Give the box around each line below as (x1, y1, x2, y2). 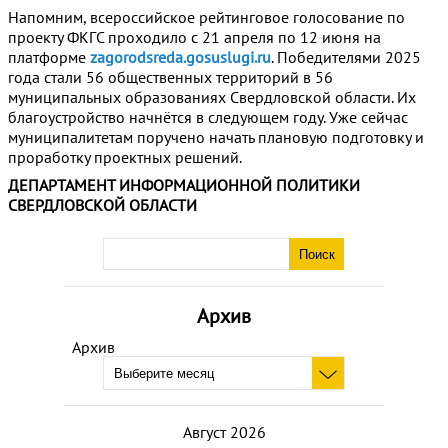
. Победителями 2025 (271, 47, 421, 68)
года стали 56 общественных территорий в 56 (8, 67, 333, 88)
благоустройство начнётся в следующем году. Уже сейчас (8, 107, 408, 128)
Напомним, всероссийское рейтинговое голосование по (8, 7, 405, 28)
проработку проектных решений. (8, 147, 242, 168)
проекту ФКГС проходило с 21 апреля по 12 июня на (8, 27, 381, 48)
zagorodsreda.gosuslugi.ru (90, 47, 271, 68)
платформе (8, 47, 90, 68)
